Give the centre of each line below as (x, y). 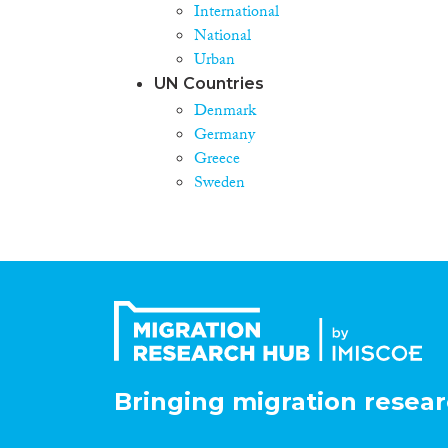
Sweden (219, 184)
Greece (217, 160)
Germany (224, 136)
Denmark (225, 112)
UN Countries (209, 83)
